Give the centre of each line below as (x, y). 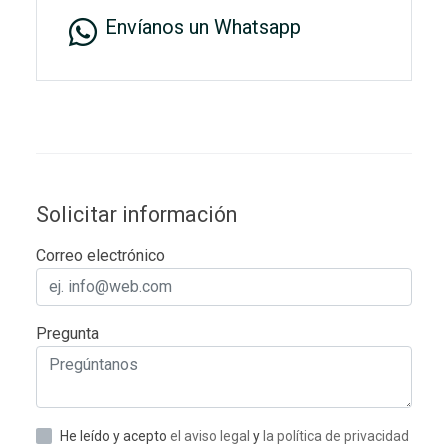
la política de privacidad (336, 435)
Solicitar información (136, 214)
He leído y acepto (115, 435)
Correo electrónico (100, 255)
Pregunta (67, 333)
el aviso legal (211, 435)
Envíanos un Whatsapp (203, 26)
